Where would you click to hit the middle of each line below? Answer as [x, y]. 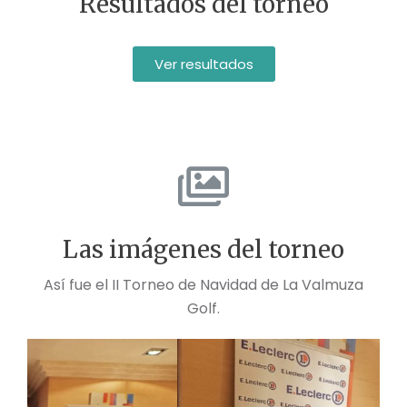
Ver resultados [203, 65]
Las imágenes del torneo [203, 250]
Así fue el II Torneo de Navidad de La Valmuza [203, 285]
